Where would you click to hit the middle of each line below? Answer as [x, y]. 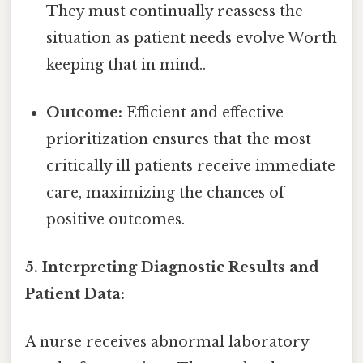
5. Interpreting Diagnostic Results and [172, 268]
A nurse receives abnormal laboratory [167, 342]
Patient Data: [75, 295]
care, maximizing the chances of [166, 192]
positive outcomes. [116, 219]
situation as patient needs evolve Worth [192, 38]
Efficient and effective [203, 112]
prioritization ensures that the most [179, 139]
